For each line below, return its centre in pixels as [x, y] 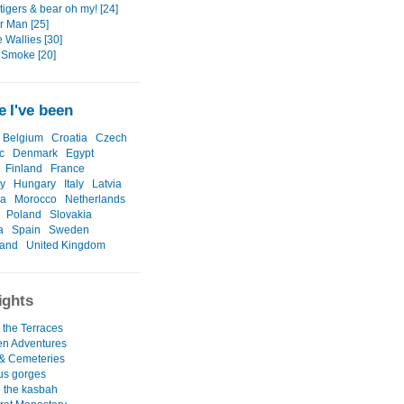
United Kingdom [66, 246]
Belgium [23, 138]
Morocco [36, 200]
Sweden [69, 230]
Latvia [107, 184]
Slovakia [71, 215]
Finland [24, 169]
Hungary [35, 184]
